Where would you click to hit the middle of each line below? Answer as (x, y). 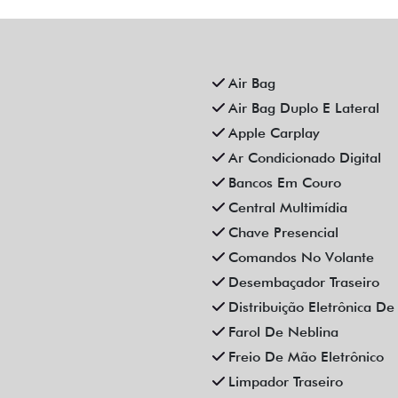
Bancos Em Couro (285, 182)
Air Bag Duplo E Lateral (304, 107)
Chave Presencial (283, 232)
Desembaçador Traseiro (304, 282)
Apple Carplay (274, 132)
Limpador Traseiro (286, 381)
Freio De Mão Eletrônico (306, 356)
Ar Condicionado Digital (305, 157)
